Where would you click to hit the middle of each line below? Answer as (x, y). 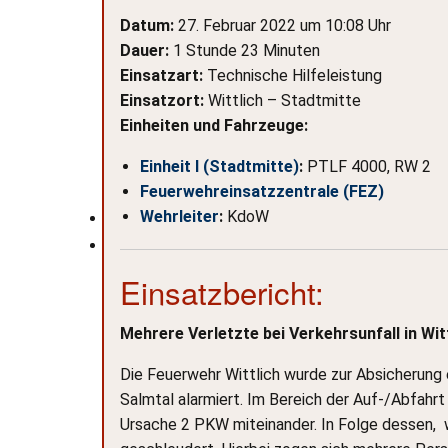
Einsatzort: (162, 100)
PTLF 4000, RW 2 (367, 166)
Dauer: (144, 50)
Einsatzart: (161, 75)
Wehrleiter (179, 216)
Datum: (147, 25)
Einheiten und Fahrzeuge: (214, 125)
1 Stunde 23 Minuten (244, 50)
